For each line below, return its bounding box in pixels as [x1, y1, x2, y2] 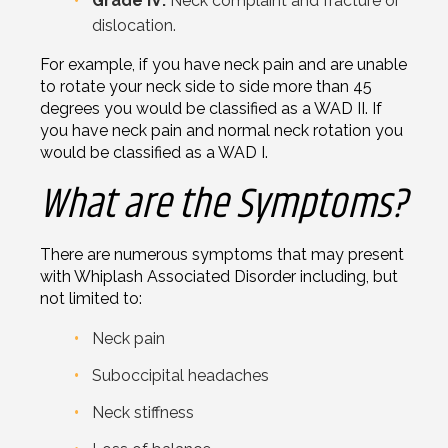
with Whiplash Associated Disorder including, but [40, 266, 398, 286]
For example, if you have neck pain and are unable [40, 54, 407, 74]
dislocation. [92, 15, 176, 35]
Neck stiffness [92, 402, 194, 422]
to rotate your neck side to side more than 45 [40, 76, 372, 96]
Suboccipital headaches [92, 365, 269, 385]
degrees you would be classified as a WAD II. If [40, 98, 382, 118]
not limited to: [40, 288, 142, 308]
